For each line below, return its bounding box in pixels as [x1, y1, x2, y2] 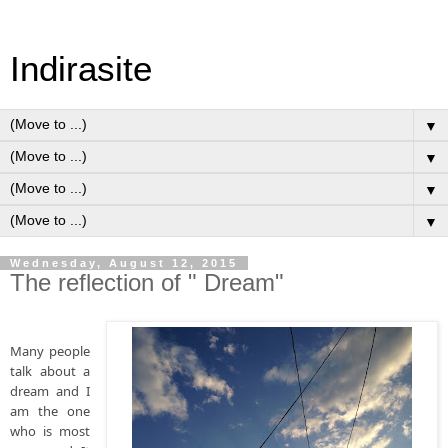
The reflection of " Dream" [10, 269, 284, 296]
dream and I [10, 381, 91, 400]
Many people [10, 341, 91, 360]
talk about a [10, 361, 91, 380]
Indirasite [10, 50, 152, 88]
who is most [10, 421, 91, 440]
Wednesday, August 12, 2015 [10, 257, 238, 269]
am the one [10, 401, 91, 420]
